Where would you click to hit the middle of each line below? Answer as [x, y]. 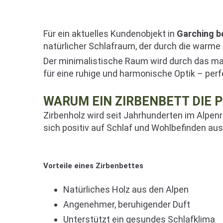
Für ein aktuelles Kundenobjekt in [110, 34]
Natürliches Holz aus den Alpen [126, 190]
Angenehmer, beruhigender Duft [127, 205]
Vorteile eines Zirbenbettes [93, 166]
